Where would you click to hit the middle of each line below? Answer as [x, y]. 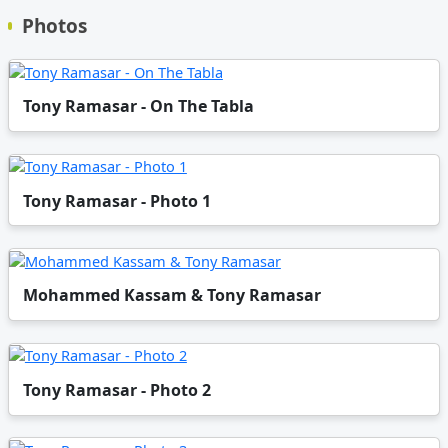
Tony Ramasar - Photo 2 [117, 389]
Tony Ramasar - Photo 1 [117, 200]
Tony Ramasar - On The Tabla [139, 106]
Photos [55, 26]
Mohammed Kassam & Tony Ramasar [172, 295]
